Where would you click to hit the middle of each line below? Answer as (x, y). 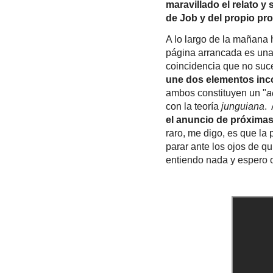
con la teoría (193, 106)
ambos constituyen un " (216, 93)
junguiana (243, 106)
